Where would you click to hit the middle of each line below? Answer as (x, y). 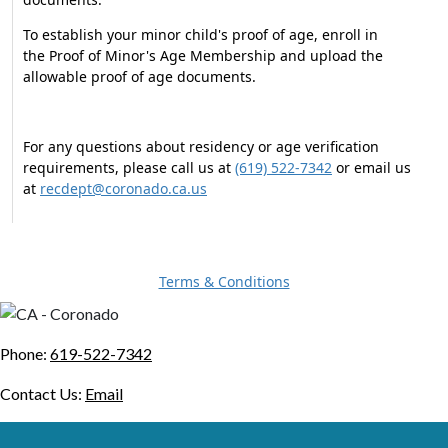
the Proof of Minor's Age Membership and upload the (203, 55)
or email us (371, 167)
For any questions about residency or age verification (201, 146)
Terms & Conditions (224, 281)
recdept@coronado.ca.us (123, 188)
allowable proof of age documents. (139, 76)
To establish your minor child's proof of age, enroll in (200, 34)
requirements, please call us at (129, 167)
